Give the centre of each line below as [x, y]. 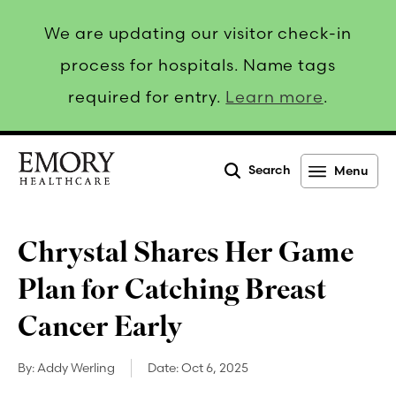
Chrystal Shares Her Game [186, 252]
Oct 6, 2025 [215, 367]
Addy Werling [76, 367]
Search [270, 170]
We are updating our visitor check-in [198, 33]
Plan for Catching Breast [172, 289]
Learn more [274, 97]
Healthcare [57, 222]
